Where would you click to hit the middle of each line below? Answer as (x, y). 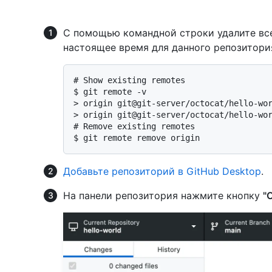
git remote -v (115, 92)
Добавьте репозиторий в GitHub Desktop (162, 171)
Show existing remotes (134, 80)
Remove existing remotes (139, 126)
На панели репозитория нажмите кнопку (163, 195)
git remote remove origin (141, 138)
